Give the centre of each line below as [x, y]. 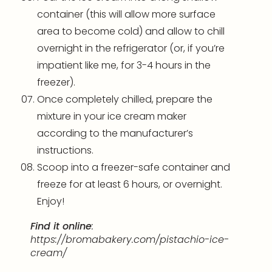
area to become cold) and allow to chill [131, 32]
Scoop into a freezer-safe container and [134, 168]
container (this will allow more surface [126, 15]
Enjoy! [51, 202]
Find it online [61, 226]
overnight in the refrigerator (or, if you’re [131, 49]
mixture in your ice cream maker [112, 117]
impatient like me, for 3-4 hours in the [124, 66]
